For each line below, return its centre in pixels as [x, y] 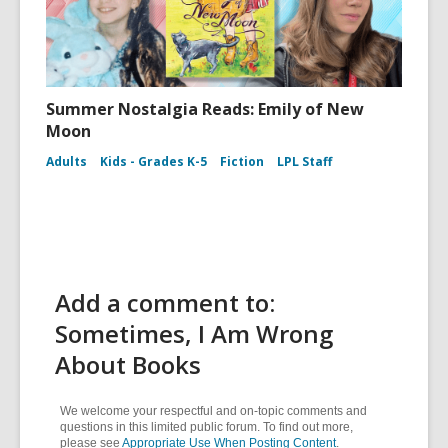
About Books [128, 364]
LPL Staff [304, 161]
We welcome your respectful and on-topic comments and [213, 411]
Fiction [242, 161]
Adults [66, 161]
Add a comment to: [165, 302]
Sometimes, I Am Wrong [194, 333]
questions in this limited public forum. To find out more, [206, 427]
